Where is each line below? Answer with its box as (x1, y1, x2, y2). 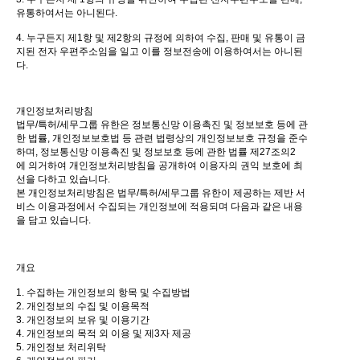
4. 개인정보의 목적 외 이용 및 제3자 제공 (16, 328, 191, 340)
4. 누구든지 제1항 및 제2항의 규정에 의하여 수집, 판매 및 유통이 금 (16, 32, 305, 44)
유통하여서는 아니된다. (16, 7, 117, 19)
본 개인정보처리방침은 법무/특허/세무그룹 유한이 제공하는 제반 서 (16, 187, 305, 199)
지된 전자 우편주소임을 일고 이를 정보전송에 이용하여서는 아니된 (16, 46, 303, 58)
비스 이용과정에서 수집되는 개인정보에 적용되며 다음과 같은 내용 (16, 201, 303, 213)
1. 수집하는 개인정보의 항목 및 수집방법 (16, 287, 190, 299)
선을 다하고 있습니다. (16, 174, 110, 186)
